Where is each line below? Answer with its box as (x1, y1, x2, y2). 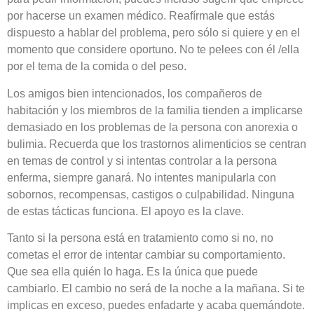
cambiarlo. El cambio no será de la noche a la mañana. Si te (7, 282, 305, 294)
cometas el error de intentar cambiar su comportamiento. (7, 248, 285, 261)
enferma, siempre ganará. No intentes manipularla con (7, 171, 276, 184)
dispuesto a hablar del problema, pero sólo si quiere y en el (7, 27, 300, 39)
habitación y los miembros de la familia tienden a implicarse (7, 104, 303, 116)
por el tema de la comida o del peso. (7, 60, 186, 73)
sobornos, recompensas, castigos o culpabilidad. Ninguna (7, 188, 294, 200)
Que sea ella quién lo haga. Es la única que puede (7, 265, 258, 278)
